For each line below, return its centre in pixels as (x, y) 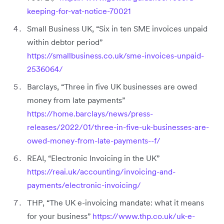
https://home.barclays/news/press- (90, 113)
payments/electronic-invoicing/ (84, 185)
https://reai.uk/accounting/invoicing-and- (101, 171)
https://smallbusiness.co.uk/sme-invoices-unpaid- (115, 55)
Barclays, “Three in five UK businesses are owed (112, 86)
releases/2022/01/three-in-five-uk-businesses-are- (118, 127)
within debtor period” (65, 42)
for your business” (60, 216)
